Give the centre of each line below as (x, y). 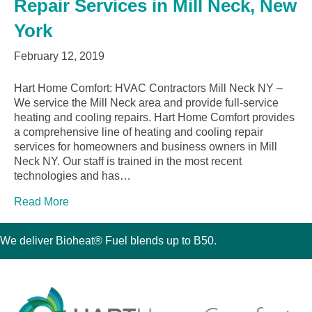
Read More (41, 202)
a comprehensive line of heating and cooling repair (139, 132)
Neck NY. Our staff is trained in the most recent (128, 162)
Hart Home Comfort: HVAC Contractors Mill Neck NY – (148, 88)
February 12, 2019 (59, 56)
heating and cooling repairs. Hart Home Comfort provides (154, 118)
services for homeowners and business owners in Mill (146, 147)
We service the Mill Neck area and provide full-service (146, 103)
